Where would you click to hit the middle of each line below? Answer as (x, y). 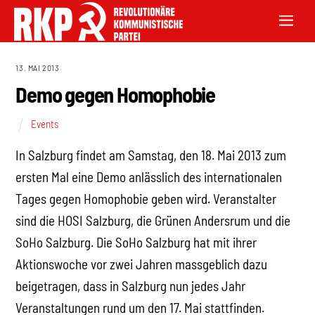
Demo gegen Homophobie (115, 95)
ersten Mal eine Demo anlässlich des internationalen (149, 177)
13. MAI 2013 (38, 67)
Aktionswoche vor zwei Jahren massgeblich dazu (142, 264)
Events (44, 123)
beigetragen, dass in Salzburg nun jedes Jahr (131, 286)
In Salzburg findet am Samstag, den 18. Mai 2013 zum (151, 155)
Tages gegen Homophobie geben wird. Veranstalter (146, 199)
